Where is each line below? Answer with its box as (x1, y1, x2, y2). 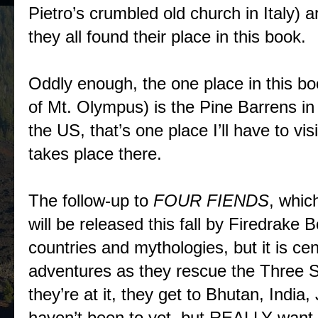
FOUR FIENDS (153, 191, 269, 210)
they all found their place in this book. (28, 27, 306, 46)
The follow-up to (28, 191, 153, 210)
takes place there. (28, 144, 162, 163)
